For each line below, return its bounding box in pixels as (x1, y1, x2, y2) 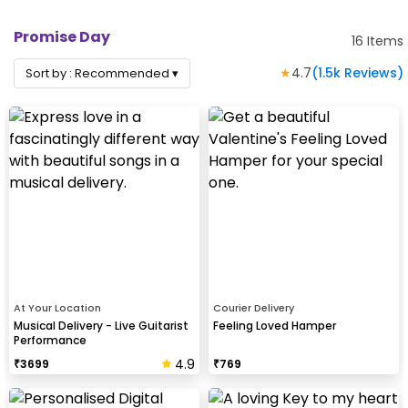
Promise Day (14, 25, 110, 47)
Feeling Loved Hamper (213, 317, 336, 333)
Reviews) (341, 64, 403, 83)
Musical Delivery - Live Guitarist (14, 317, 189, 333)
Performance (14, 331, 87, 348)
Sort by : (25, 65, 75, 83)
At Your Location (14, 300, 101, 315)
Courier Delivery (213, 300, 294, 315)
